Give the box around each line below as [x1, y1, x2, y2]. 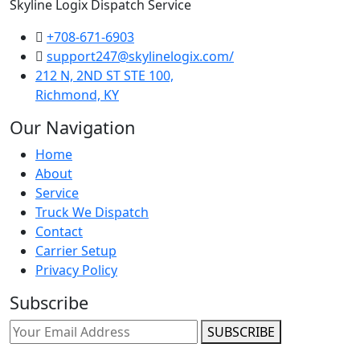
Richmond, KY [35, 85, 119, 104]
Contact [35, 222, 83, 240]
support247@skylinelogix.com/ [47, 47, 234, 65]
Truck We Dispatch [35, 202, 149, 221]
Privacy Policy [35, 260, 117, 279]
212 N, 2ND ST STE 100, [35, 66, 174, 84]
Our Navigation [10, 115, 135, 139]
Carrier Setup [35, 241, 117, 260]
